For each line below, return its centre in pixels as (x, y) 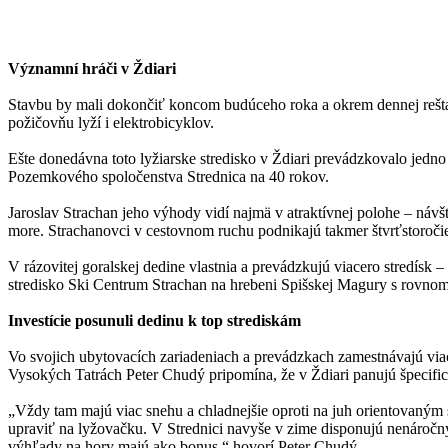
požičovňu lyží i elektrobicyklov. (111, 122)
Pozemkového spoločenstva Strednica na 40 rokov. (168, 176)
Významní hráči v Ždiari (92, 68)
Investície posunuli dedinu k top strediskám (154, 320)
